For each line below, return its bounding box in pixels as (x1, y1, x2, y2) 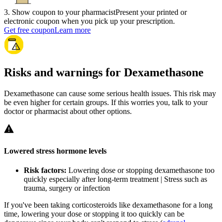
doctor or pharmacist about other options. (4, 107, 132, 116)
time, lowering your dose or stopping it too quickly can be (4, 209, 184, 218)
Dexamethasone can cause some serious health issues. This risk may (4, 89, 216, 98)
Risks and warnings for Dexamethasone (4, 66, 204, 79)
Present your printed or (115, 7, 187, 16)
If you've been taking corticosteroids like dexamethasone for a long (4, 200, 213, 209)
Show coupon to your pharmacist (12, 7, 115, 16)
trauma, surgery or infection (24, 183, 110, 192)
